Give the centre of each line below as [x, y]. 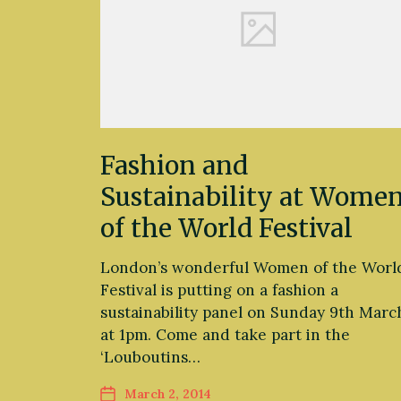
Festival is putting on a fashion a [219, 290]
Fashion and [174, 165]
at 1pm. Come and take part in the [225, 334]
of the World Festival [226, 228]
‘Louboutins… [150, 357]
